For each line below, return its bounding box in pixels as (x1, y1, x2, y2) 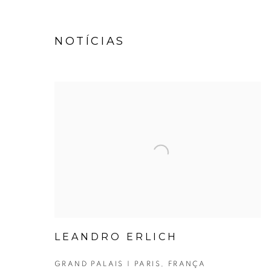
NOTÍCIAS (54, 34, 125, 48)
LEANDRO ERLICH (54, 230, 178, 243)
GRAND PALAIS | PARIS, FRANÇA (54, 260, 206, 267)
